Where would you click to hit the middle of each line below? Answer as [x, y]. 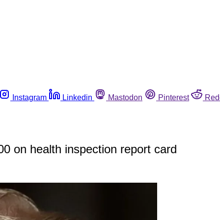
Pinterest [174, 97]
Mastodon [125, 97]
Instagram [29, 97]
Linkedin [77, 97]
